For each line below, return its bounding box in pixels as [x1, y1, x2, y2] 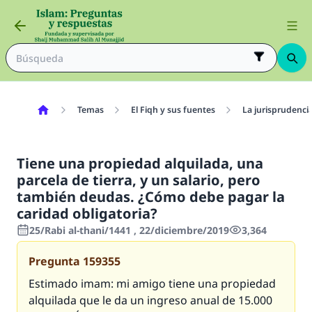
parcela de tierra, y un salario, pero [17, 171, 260, 189]
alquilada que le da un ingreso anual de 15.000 [29, 292, 272, 308]
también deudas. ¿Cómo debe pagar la [17, 187, 285, 206]
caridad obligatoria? [17, 204, 157, 223]
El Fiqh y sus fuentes [130, 104, 215, 116]
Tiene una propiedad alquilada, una [17, 154, 263, 173]
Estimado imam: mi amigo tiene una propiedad [29, 276, 276, 291]
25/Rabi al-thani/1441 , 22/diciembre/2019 [29, 224, 229, 237]
